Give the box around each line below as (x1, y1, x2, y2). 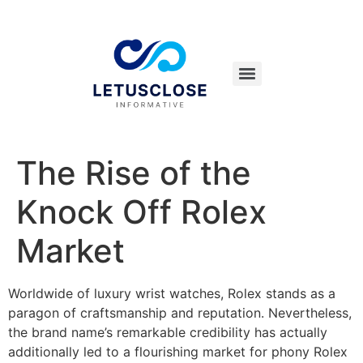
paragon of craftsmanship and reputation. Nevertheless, (8, 305, 352, 321)
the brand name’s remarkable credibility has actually (8, 324, 327, 340)
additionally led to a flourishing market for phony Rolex (8, 344, 348, 360)
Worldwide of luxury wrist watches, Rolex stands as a (8, 285, 335, 301)
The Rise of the (16, 153, 251, 193)
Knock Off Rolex (16, 192, 267, 232)
